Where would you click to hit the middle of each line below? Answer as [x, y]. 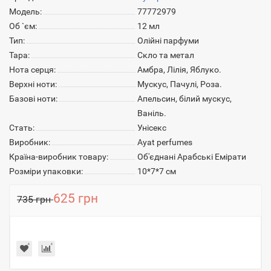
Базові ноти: [33, 99]
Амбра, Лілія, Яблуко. [179, 70]
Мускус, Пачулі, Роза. [180, 84]
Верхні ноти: [33, 84]
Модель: [25, 11]
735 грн [35, 199]
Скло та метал [166, 55]
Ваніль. [152, 113]
